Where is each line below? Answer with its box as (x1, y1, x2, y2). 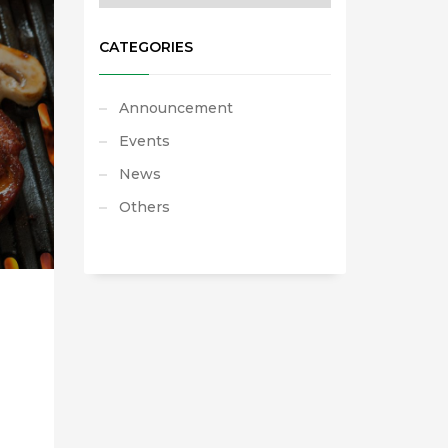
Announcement (118, 99, 233, 117)
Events (118, 132, 170, 150)
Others (118, 198, 170, 216)
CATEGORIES (98, 38, 193, 56)
